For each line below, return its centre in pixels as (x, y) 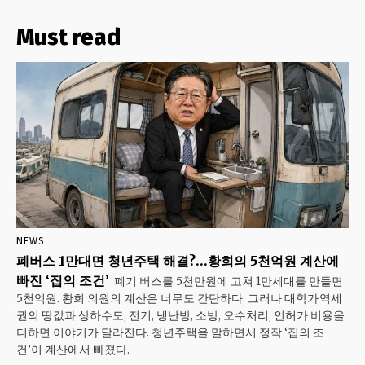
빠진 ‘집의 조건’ (63, 280)
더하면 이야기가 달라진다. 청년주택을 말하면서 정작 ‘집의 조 (170, 332)
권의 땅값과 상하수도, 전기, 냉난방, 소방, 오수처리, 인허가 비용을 (180, 315)
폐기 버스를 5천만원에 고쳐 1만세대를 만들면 (229, 281)
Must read (68, 37)
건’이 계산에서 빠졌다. (73, 350)
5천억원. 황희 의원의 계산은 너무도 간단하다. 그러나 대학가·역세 (179, 298)
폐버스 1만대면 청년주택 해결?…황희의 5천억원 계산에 (178, 261)
